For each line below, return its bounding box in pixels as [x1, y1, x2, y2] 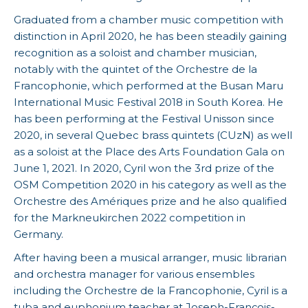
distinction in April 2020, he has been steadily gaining [14, 30, 287, 43]
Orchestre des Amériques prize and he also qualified [14, 195, 287, 208]
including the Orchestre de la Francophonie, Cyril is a [14, 284, 287, 298]
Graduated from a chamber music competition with [14, 13, 283, 27]
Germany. [14, 228, 63, 241]
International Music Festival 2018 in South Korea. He [14, 96, 283, 109]
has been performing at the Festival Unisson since [14, 112, 274, 126]
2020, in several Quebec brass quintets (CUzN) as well [14, 129, 292, 142]
